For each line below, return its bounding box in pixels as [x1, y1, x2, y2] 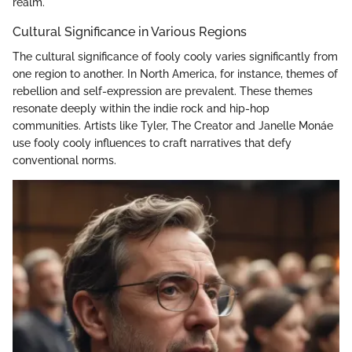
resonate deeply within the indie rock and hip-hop [13, 102, 269, 115]
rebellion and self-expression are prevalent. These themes [13, 85, 313, 98]
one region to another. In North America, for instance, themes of [13, 68, 338, 81]
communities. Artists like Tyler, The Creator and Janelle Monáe [13, 119, 333, 133]
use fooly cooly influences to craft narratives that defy [13, 137, 291, 150]
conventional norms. [13, 154, 116, 167]
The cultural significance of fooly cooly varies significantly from [13, 50, 338, 64]
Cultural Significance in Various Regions [13, 24, 247, 40]
